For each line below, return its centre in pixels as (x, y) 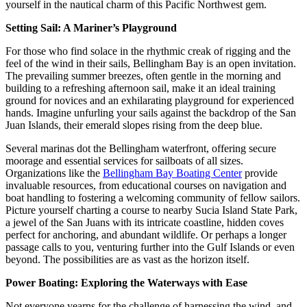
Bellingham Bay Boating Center (172, 173)
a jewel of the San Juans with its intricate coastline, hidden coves (145, 222)
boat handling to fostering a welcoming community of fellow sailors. (153, 198)
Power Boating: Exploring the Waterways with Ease (126, 283)
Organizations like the (54, 173)
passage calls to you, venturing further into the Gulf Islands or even (150, 247)
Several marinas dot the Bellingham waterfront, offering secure (141, 148)
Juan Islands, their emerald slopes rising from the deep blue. (134, 125)
